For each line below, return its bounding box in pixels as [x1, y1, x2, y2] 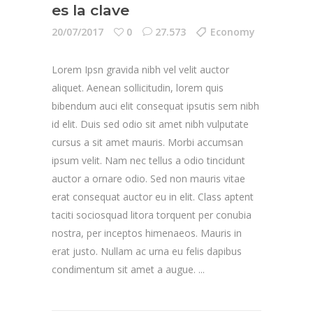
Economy [210, 24, 255, 38]
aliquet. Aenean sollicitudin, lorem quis [52, 80, 224, 94]
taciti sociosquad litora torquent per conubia [52, 208, 252, 221]
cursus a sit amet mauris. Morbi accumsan [52, 135, 243, 149]
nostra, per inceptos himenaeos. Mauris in [52, 226, 242, 240]
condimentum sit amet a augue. [52, 262, 198, 276]
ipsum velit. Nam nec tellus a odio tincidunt [52, 153, 245, 167]
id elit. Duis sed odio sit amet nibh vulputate [52, 117, 249, 131]
